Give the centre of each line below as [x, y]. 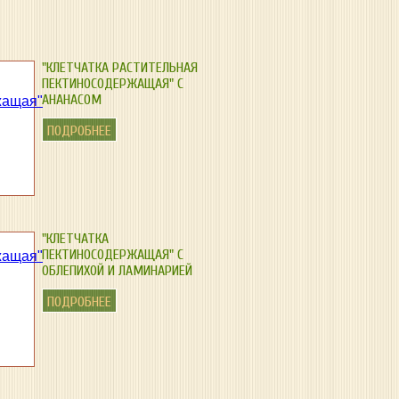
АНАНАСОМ [72, 100]
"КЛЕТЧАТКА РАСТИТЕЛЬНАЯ [120, 68]
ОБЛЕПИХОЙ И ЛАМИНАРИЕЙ [117, 271]
